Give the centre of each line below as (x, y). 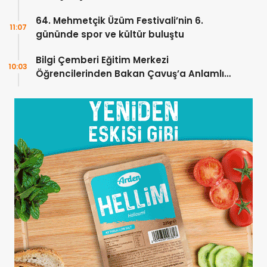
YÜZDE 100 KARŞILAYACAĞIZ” (101, 9)
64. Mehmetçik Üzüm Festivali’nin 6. (119, 21)
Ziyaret (52, 88)
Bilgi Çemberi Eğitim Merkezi (102, 60)
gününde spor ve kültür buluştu (110, 35)
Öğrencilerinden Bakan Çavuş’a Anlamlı (130, 74)
